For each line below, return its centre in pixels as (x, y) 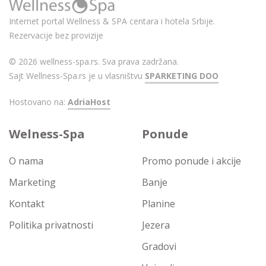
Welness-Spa (47, 134)
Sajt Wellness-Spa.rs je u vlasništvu (77, 76)
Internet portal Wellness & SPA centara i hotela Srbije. (112, 21)
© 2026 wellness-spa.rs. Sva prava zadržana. (94, 62)
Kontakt (27, 204)
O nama (26, 161)
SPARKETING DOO (182, 76)
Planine (159, 204)
